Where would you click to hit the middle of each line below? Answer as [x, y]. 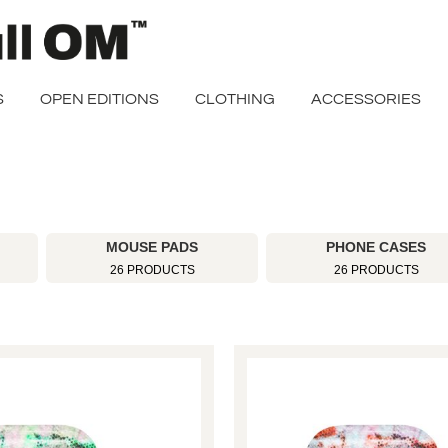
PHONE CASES [376, 247]
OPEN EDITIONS [99, 99]
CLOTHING [235, 99]
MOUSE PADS [152, 247]
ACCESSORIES [366, 99]
